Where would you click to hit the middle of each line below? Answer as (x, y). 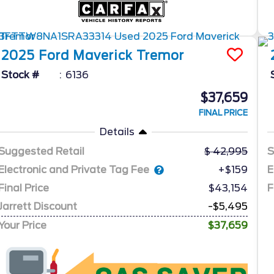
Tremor (161, 56)
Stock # (20, 75)
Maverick (103, 56)
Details (117, 132)
